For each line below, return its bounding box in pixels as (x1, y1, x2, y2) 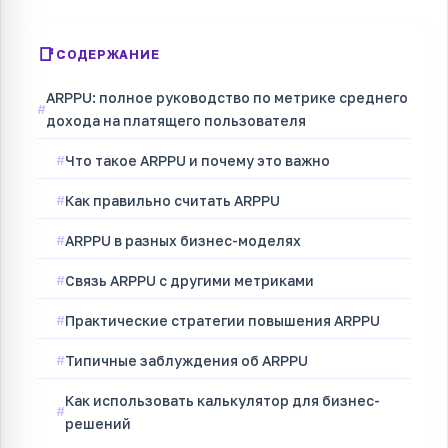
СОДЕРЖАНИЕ (55, 46, 160, 62)
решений (65, 414, 132, 432)
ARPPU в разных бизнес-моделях (65, 232, 302, 250)
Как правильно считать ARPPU (65, 192, 281, 210)
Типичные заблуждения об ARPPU (65, 352, 309, 369)
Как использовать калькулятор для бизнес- (65, 391, 381, 409)
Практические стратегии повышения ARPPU (65, 312, 381, 330)
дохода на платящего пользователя (46, 112, 306, 130)
